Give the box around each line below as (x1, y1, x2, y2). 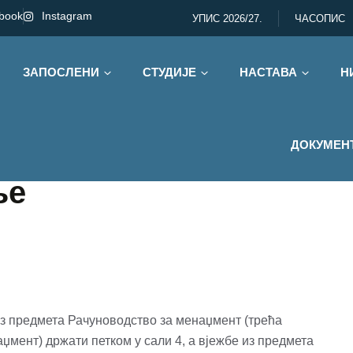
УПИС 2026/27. (192, 13, 262, 24)
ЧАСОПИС (295, 13, 345, 24)
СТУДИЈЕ (143, 65, 196, 79)
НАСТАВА (240, 65, 297, 79)
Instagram (41, 9, 92, 22)
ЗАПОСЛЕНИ (23, 65, 99, 79)
